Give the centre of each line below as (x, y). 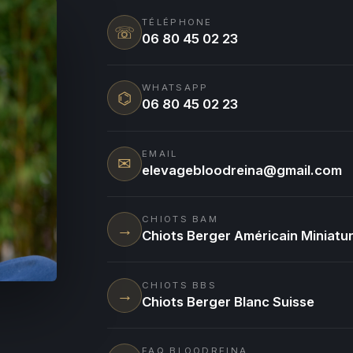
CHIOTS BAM (180, 219)
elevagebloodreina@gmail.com (242, 170)
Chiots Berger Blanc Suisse (228, 301)
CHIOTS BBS (180, 285)
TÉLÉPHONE (177, 22)
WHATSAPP (175, 88)
